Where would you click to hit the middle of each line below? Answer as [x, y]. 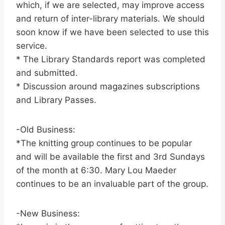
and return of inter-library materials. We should [110, 19]
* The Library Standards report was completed [111, 60]
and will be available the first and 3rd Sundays [110, 157]
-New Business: [48, 214]
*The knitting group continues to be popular [104, 143]
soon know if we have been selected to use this [113, 32]
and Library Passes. [56, 100]
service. [32, 46]
